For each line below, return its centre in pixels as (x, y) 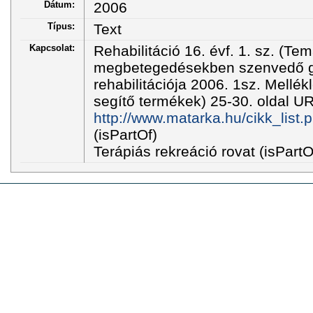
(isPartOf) (125, 134)
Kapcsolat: (52, 48)
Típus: (61, 26)
